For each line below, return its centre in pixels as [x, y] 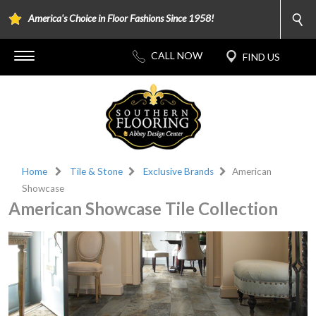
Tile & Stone [97, 171]
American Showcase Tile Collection [144, 208]
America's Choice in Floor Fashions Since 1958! [121, 18]
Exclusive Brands [179, 171]
